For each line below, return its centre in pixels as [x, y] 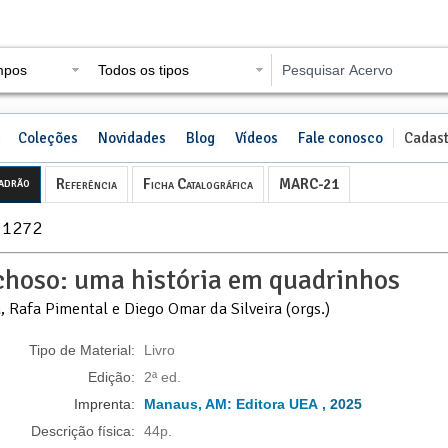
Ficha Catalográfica [198, 183]
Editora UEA [277, 404]
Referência [86, 183]
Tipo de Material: [82, 350]
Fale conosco [340, 137]
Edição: [111, 377]
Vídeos [256, 137]
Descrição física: [83, 431]
